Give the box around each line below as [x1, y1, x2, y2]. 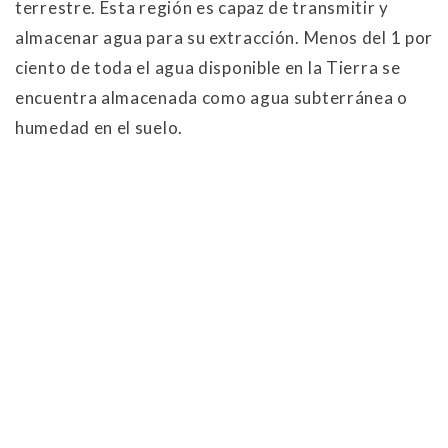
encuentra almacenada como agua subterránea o [15, 86, 408, 108]
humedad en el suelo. [15, 116, 183, 138]
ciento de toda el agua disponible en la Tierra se [15, 56, 401, 78]
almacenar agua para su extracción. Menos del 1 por [15, 26, 434, 48]
